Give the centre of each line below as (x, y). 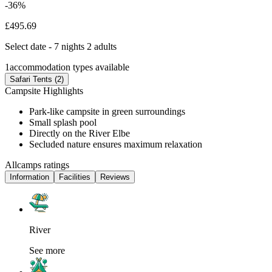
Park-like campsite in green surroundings (107, 111)
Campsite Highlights (44, 90)
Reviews (115, 177)
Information (29, 177)
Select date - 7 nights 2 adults (61, 46)
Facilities (75, 177)
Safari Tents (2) (37, 79)
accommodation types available (70, 67)
